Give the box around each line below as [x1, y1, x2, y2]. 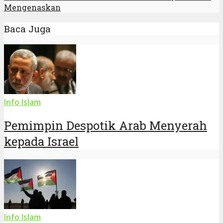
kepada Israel [4, 133, 79, 149]
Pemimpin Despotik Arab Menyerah [4, 117, 207, 133]
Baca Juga [4, 22, 51, 35]
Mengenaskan [4, 2, 61, 13]
